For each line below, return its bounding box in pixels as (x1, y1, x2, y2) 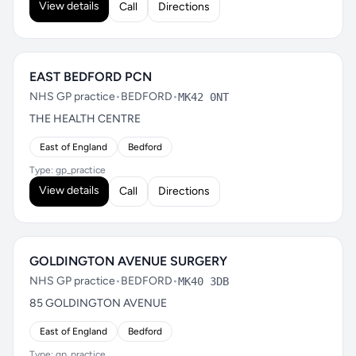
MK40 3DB (178, 275, 229, 288)
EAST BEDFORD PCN (29, 69, 152, 84)
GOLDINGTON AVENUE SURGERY (29, 253, 227, 269)
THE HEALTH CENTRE (29, 112, 141, 126)
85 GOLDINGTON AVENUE (29, 296, 167, 310)
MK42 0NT (178, 91, 229, 103)
